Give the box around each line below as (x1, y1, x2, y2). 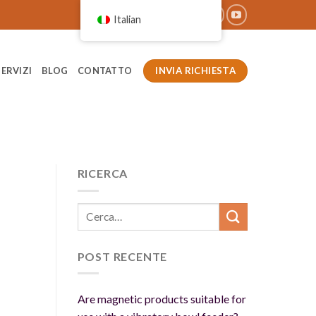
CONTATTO (78, 65, 134, 76)
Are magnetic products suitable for (77, 292, 246, 306)
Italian (113, 13, 141, 25)
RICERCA (77, 166, 128, 181)
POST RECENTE (77, 249, 168, 263)
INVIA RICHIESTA (155, 64, 236, 76)
